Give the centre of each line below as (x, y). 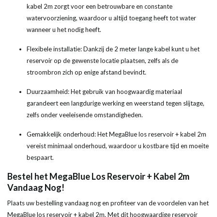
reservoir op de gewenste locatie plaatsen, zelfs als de (102, 61)
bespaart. (40, 158)
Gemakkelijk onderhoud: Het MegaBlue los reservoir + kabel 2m (116, 134)
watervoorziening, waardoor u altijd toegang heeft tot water (111, 18)
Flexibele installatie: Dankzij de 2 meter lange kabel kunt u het (113, 49)
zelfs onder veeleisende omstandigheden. (85, 115)
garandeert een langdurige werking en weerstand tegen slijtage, (116, 103)
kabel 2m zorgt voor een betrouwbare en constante (100, 7)
